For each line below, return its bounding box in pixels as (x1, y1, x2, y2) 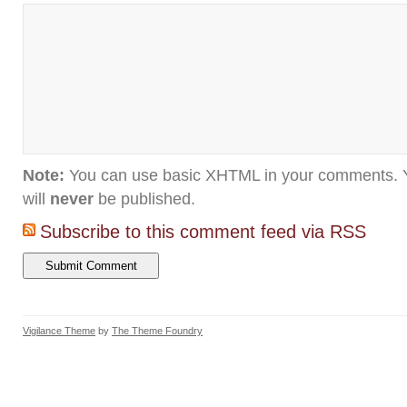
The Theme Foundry (112, 325, 203, 336)
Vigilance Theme (23, 325, 95, 336)
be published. (94, 190, 195, 208)
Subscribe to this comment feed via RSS (40, 222, 366, 242)
